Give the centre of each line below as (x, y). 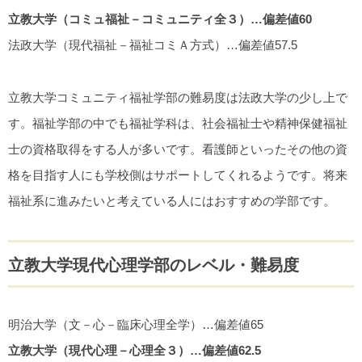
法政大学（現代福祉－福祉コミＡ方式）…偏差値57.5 (153, 45)
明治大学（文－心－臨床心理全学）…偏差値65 (136, 324)
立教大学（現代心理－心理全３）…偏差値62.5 (135, 350)
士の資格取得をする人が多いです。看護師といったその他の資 (178, 149)
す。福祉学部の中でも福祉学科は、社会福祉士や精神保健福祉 (178, 123)
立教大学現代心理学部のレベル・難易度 (154, 265)
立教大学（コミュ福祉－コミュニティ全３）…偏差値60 (160, 19)
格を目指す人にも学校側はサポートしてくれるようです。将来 (178, 175)
